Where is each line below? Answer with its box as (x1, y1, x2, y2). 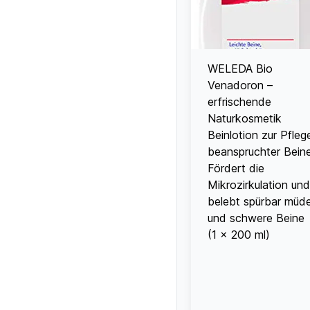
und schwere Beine (208, 210, 304, 225)
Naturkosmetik (208, 111, 282, 125)
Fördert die (208, 161, 264, 175)
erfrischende (208, 94, 271, 109)
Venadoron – (208, 77, 273, 92)
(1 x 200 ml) (208, 227, 270, 241)
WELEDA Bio (208, 61, 273, 75)
